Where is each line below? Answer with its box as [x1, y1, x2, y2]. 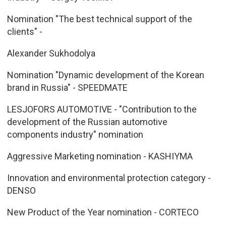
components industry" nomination [7, 129, 143, 140]
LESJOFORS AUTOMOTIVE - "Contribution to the [7, 103, 197, 115]
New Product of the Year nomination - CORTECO [7, 206, 199, 217]
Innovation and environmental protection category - [7, 172, 211, 183]
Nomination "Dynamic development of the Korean [7, 69, 204, 80]
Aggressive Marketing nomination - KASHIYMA [7, 150, 193, 161]
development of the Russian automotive [7, 116, 167, 127]
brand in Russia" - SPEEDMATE [7, 82, 128, 93]
